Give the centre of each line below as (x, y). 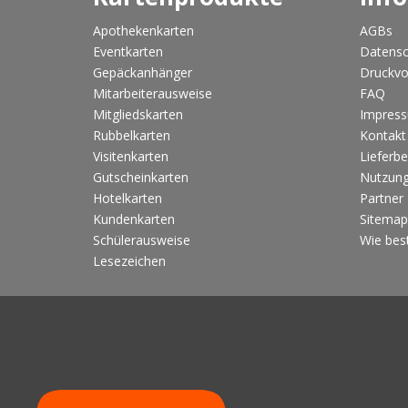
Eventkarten (128, 52)
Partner (381, 199)
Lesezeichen (129, 261)
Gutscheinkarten (141, 178)
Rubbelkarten (132, 136)
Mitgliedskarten (138, 115)
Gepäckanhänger (143, 73)
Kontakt (382, 136)
